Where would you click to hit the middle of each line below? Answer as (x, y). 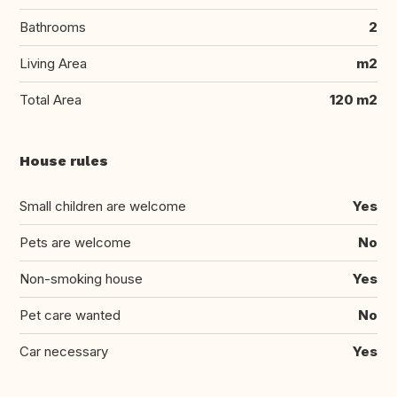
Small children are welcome (103, 206)
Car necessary (64, 352)
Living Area (53, 64)
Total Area (51, 100)
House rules (64, 161)
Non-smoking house (81, 279)
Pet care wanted (70, 315)
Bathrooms (53, 27)
